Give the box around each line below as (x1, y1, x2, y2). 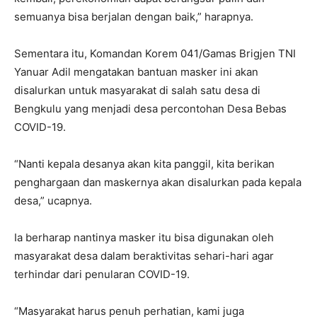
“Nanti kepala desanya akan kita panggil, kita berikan (14, 156, 275, 171)
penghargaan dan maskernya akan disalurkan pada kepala (14, 175, 301, 189)
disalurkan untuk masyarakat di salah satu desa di (14, 83, 260, 97)
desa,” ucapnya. (14, 193, 92, 207)
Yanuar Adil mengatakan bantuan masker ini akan (14, 64, 258, 79)
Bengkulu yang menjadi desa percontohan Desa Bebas (14, 101, 287, 115)
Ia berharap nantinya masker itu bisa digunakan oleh (14, 230, 274, 244)
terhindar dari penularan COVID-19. (14, 267, 190, 281)
